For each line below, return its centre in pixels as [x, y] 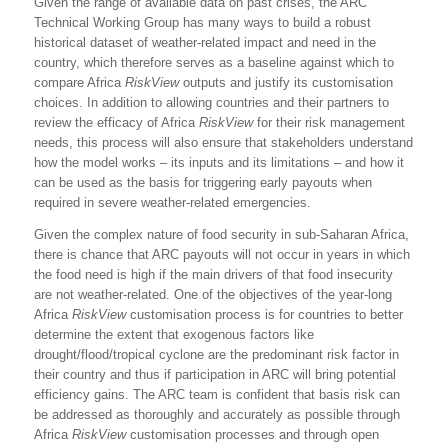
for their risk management [329, 122]
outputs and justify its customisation [286, 82]
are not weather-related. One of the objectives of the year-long [213, 294]
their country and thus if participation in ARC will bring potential [215, 374]
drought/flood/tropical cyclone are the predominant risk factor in [216, 354]
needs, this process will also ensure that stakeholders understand [223, 142]
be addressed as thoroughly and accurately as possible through [217, 414]
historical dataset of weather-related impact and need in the [205, 42]
